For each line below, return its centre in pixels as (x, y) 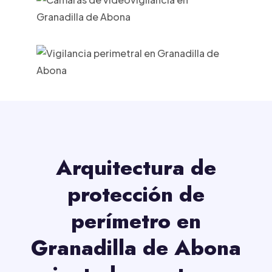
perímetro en (136, 221)
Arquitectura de (136, 168)
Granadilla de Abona (136, 248)
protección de (136, 195)
